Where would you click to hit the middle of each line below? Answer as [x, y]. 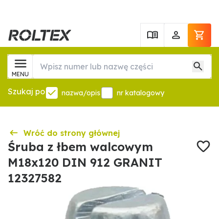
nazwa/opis [81, 93]
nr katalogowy [141, 93]
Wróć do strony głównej [72, 133]
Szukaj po [26, 91]
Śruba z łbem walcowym [80, 147]
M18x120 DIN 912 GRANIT [85, 162]
